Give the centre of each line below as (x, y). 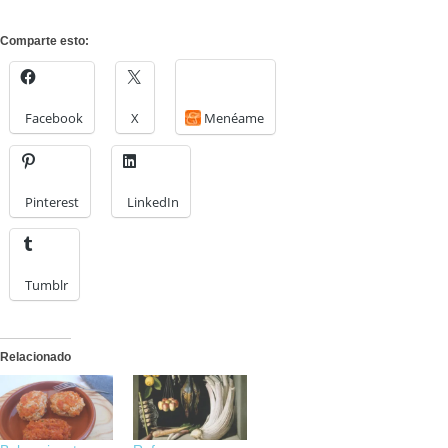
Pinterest (52, 202)
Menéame (234, 118)
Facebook (54, 118)
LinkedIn (153, 202)
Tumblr (46, 285)
